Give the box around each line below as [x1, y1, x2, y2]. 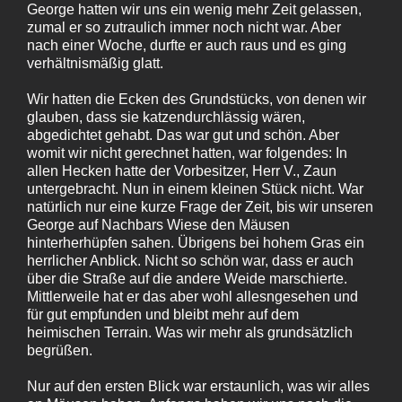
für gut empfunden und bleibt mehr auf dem [27, 306, 299, 322]
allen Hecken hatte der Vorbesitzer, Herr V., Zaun [27, 162, 336, 179]
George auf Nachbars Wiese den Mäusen [27, 216, 290, 232]
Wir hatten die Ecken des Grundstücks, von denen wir [27, 91, 366, 107]
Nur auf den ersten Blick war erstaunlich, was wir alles [27, 378, 370, 394]
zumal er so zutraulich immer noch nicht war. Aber [27, 19, 341, 35]
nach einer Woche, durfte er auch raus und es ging [27, 37, 346, 53]
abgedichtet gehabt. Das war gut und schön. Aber [27, 127, 339, 143]
